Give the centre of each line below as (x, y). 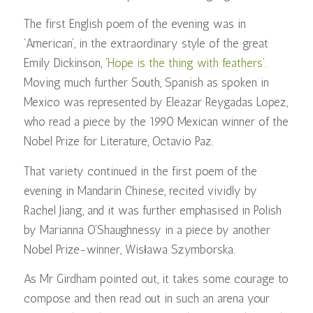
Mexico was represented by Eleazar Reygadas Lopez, (155, 102)
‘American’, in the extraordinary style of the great (146, 44)
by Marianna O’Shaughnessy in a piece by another (147, 230)
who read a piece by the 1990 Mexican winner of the (156, 122)
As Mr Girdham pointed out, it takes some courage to (156, 279)
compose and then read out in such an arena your (146, 299)
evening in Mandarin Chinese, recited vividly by (140, 190)
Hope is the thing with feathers (185, 63)
